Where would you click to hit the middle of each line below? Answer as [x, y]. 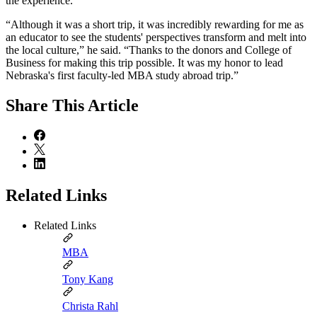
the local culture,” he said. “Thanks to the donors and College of [149, 50]
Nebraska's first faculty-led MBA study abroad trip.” [122, 75]
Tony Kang [88, 279]
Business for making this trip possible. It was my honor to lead [144, 62]
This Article [96, 105]
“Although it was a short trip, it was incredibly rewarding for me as [155, 24]
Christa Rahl [90, 306]
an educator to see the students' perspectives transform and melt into [156, 37]
